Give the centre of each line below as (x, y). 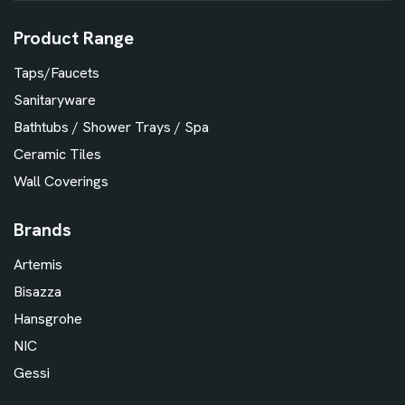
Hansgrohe (48, 319)
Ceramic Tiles (57, 155)
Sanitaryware (55, 100)
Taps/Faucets (57, 73)
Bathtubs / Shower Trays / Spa (111, 127)
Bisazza (38, 292)
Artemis (38, 265)
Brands (42, 230)
